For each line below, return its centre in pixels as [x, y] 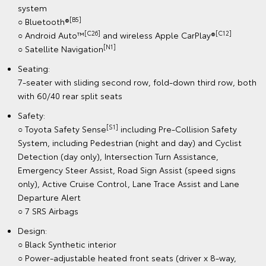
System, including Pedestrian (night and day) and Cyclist [130, 142]
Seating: [34, 68]
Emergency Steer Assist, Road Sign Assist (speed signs [127, 170]
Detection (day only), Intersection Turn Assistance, [118, 156]
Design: [32, 230]
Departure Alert [49, 197]
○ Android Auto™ [51, 35]
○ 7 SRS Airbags [48, 210]
